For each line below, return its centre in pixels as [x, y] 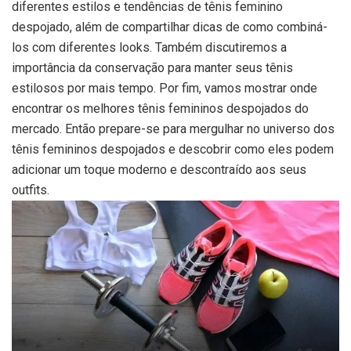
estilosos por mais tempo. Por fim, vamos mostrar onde [165, 88]
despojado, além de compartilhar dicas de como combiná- [170, 27]
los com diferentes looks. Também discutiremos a [149, 47]
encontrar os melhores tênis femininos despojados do [160, 108]
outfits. [31, 190]
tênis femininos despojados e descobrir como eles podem [173, 149]
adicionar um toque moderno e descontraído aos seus [159, 169]
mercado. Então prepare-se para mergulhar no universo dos [173, 128]
